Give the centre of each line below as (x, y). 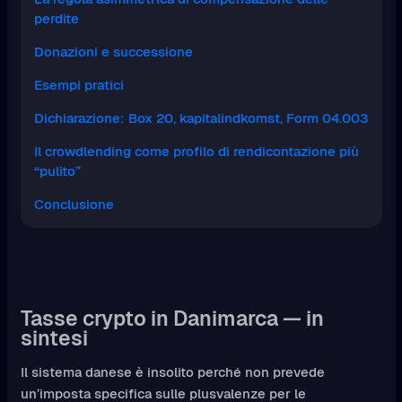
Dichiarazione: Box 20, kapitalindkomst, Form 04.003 (201, 118)
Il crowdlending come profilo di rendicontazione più (196, 152)
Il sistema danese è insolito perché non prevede (172, 372)
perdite (56, 19)
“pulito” (57, 171)
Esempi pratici (79, 85)
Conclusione (74, 205)
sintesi (54, 339)
